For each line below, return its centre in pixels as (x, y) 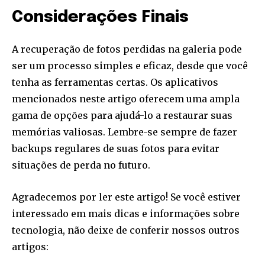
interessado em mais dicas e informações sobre (126, 214)
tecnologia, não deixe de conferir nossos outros (126, 230)
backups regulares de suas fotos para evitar (116, 148)
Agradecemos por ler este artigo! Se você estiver (126, 197)
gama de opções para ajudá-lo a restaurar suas (122, 115)
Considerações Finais (100, 17)
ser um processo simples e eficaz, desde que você (130, 66)
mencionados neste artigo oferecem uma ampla (126, 99)
